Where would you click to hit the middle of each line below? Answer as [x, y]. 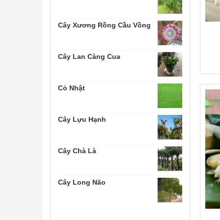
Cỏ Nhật [71, 88]
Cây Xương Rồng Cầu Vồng [104, 25]
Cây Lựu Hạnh [82, 119]
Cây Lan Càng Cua [89, 56]
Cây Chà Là [77, 151]
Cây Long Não [82, 182]
